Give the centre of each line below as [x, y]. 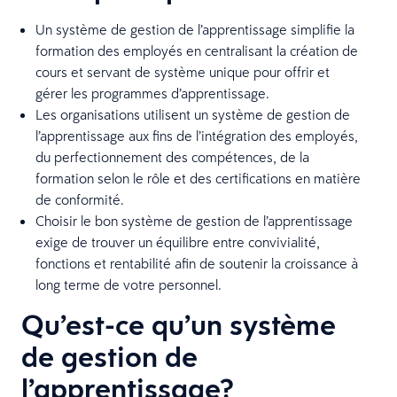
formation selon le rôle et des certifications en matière [198, 178]
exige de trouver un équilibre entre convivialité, [178, 241]
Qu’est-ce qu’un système [179, 324]
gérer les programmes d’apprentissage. [152, 93]
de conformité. [80, 199]
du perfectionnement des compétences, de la [172, 156]
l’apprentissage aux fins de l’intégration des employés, [197, 135]
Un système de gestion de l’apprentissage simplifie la [195, 29]
